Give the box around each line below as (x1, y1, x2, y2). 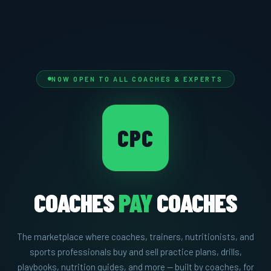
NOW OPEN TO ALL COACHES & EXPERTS (51, 74, 223, 83)
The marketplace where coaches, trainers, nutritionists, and (17, 230, 254, 242)
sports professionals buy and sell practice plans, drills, (29, 246, 242, 257)
